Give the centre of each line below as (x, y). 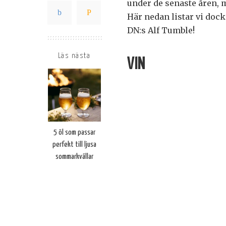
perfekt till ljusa (74, 145)
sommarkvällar (74, 157)
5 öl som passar (74, 133)
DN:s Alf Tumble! (161, 31)
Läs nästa (74, 56)
